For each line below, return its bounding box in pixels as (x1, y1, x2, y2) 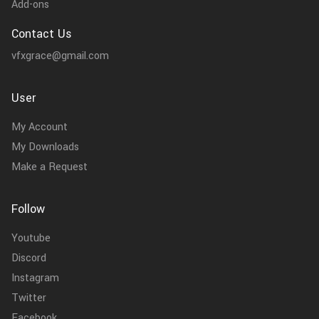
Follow (11, 201, 45, 218)
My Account (11, 120, 68, 135)
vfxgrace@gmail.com (11, 48, 109, 64)
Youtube (11, 231, 51, 246)
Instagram (11, 271, 59, 286)
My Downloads (11, 140, 79, 155)
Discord (11, 251, 46, 266)
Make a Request (11, 159, 88, 175)
